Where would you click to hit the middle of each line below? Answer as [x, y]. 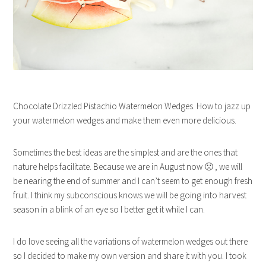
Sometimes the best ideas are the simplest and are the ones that [126, 153]
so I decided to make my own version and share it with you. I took [130, 256]
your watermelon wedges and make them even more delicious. [125, 121]
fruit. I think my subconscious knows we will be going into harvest [130, 195]
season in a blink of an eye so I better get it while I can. [109, 210]
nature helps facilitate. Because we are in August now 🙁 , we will [128, 167]
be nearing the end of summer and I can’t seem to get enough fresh [133, 181]
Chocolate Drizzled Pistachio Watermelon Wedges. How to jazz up [132, 106]
